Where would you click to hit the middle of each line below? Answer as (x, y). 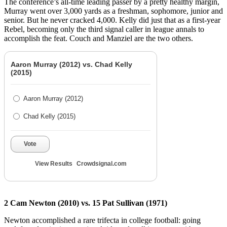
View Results (53, 164)
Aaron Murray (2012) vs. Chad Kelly (71, 65)
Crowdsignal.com (101, 164)
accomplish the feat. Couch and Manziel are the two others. (99, 39)
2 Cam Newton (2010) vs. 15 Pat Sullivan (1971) (86, 203)
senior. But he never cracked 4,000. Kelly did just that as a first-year (112, 20)
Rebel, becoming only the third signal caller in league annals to (104, 29)
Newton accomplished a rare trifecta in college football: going (102, 220)
